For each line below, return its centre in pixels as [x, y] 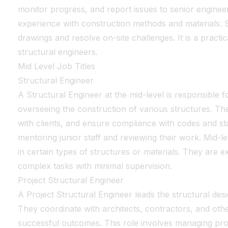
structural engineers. [58, 52]
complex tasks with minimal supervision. [95, 166]
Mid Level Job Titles [56, 66]
